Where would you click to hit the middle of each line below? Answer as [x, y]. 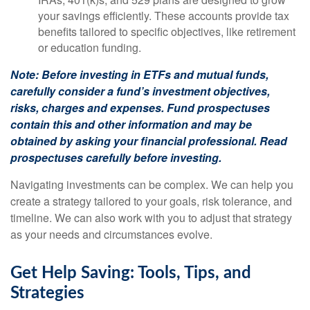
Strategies [47, 293]
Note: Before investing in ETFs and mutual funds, [139, 74]
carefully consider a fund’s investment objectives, [140, 91]
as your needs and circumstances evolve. [111, 234]
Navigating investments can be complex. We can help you [152, 184]
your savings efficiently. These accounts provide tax [164, 15]
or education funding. [90, 47]
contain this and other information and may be [131, 124]
